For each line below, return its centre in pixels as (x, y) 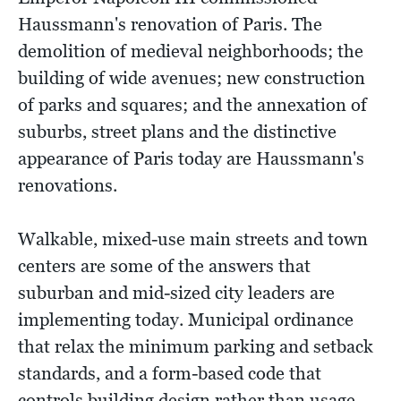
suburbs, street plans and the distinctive (177, 131)
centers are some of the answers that (164, 265)
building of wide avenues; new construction (192, 77)
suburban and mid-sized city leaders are (176, 292)
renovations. (68, 185)
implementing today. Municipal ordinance (186, 319)
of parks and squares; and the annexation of (192, 104)
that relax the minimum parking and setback (196, 346)
